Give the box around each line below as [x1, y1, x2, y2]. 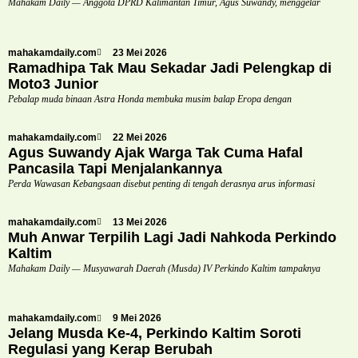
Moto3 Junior [8, 75, 98, 92]
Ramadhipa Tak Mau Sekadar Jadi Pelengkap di [8, 59, 332, 76]
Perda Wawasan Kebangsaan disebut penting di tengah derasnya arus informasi [8, 177, 315, 189]
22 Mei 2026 [113, 131, 167, 143]
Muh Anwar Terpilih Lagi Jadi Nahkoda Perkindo [8, 229, 336, 245]
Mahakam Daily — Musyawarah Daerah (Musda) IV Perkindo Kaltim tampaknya [8, 262, 320, 274]
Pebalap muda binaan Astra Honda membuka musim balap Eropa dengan [8, 93, 292, 105]
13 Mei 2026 [113, 216, 167, 228]
